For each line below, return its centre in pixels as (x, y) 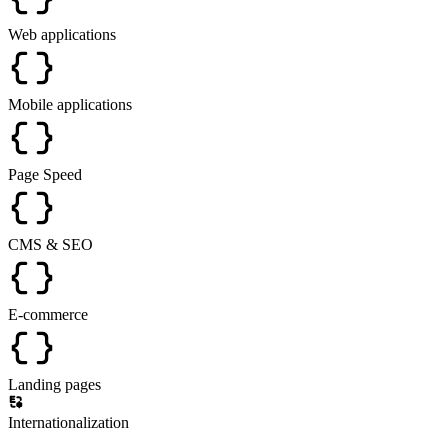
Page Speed (45, 174)
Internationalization (68, 422)
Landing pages (54, 384)
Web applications (62, 34)
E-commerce (48, 314)
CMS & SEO (50, 244)
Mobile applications (70, 104)
